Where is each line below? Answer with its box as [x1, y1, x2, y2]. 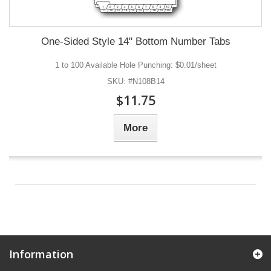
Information [9, 247, 73, 261]
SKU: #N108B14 [106, 77, 165, 86]
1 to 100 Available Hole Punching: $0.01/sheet [54, 60, 217, 70]
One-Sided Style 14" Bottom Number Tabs [41, 36, 230, 47]
